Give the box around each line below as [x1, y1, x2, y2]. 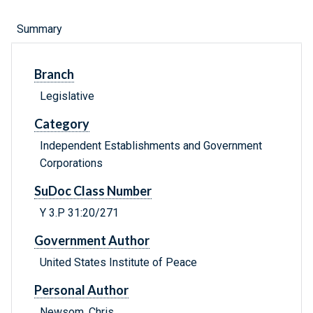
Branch [34, 66, 74, 82]
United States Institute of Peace [40, 256, 197, 270]
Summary [17, 22, 62, 36]
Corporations [40, 156, 103, 170]
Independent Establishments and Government [40, 139, 262, 153]
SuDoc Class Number [34, 183, 152, 199]
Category [34, 116, 89, 132]
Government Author [34, 233, 150, 249]
